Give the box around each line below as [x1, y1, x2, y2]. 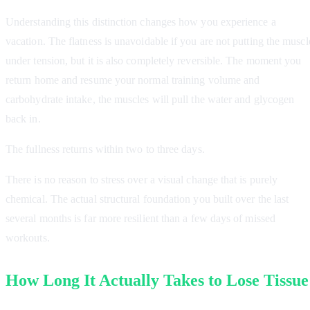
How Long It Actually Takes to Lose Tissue [6, 271, 309, 290]
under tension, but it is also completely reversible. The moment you [6, 55, 302, 67]
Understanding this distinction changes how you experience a [6, 16, 276, 28]
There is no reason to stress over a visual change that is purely [6, 174, 278, 186]
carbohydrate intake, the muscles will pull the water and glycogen [6, 93, 295, 106]
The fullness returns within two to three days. [6, 143, 205, 156]
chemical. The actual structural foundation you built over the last [6, 193, 289, 206]
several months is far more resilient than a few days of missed [6, 212, 275, 225]
